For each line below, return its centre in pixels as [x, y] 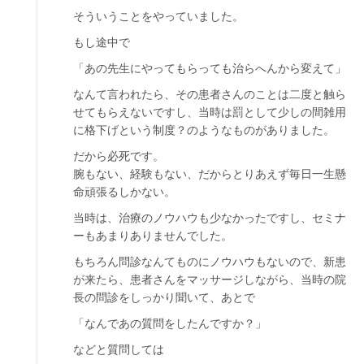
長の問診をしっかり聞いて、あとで [164, 297]
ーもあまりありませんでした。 [153, 235]
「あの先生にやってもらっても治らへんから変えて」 [210, 68]
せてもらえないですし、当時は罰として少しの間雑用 [210, 112]
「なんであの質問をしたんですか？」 [170, 323]
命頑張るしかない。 [124, 191]
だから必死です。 [119, 156]
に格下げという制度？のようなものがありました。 [204, 130]
